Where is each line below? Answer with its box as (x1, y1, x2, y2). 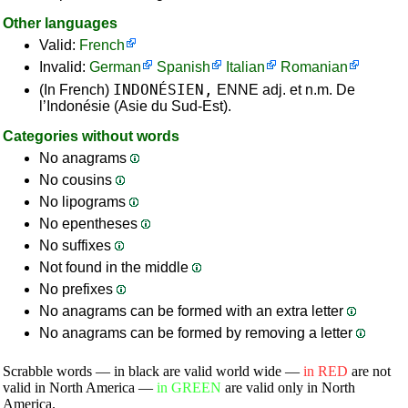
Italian (226, 59, 265, 75)
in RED (303, 363, 348, 379)
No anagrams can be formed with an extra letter (39, 303, 347, 319)
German (89, 59, 141, 75)
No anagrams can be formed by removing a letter (39, 325, 356, 341)
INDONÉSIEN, (113, 81, 213, 98)
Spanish (157, 59, 210, 75)
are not (348, 363, 391, 379)
